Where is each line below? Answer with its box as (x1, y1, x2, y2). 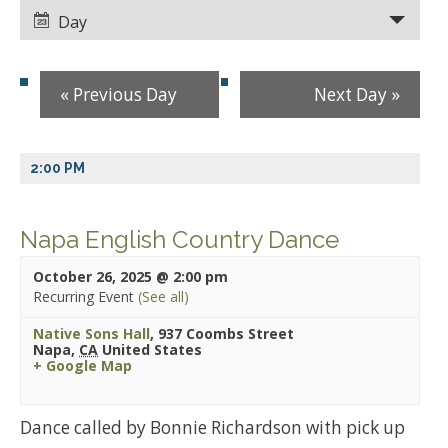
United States (102, 339, 202, 359)
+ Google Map (33, 355, 132, 375)
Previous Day (69, 83, 177, 107)
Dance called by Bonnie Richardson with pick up (20, 415, 405, 439)
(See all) (138, 286, 189, 306)
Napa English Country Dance (20, 224, 339, 254)
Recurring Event (33, 286, 138, 306)
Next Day (313, 83, 391, 107)
